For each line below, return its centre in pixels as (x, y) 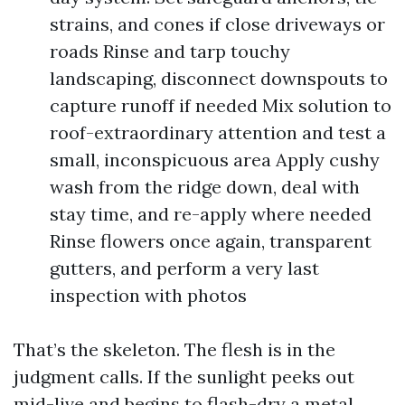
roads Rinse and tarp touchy (170, 51)
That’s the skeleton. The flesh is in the (174, 349)
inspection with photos (148, 295)
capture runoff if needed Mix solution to (221, 105)
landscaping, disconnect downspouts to (219, 78)
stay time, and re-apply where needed (211, 214)
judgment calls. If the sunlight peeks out (184, 377)
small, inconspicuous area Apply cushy (215, 160)
